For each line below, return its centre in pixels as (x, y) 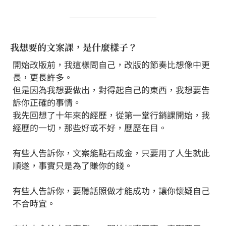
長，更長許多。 (43, 77)
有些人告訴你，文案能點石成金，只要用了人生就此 (111, 152)
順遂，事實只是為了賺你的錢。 (73, 165)
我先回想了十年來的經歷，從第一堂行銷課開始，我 (111, 115)
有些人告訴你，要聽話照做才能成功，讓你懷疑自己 (111, 190)
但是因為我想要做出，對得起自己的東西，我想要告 (111, 89)
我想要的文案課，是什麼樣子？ (74, 47)
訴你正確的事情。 (47, 102)
